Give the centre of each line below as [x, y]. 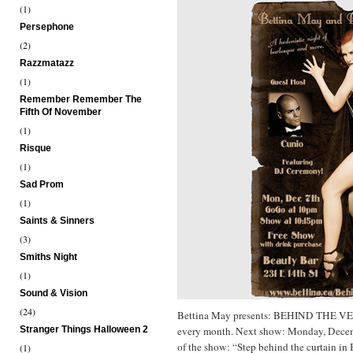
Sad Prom [42, 184]
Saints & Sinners [57, 221]
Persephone [47, 27]
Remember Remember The [81, 99]
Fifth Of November [61, 112]
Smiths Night [48, 257]
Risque [35, 148]
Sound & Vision [54, 293]
